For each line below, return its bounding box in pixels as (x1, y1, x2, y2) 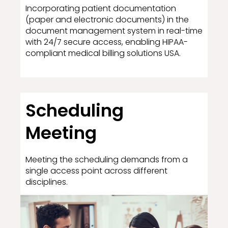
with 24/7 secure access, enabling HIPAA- (25, 36, 188, 48)
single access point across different (25, 165, 167, 177)
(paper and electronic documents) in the (25, 14, 189, 26)
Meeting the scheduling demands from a (25, 154, 188, 166)
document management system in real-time (25, 25, 203, 37)
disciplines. (25, 176, 68, 188)
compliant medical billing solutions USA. (25, 47, 181, 60)
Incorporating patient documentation (25, 3, 176, 15)
